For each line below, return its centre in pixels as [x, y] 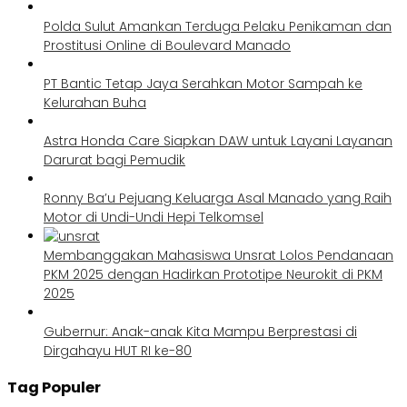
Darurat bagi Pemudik [114, 160]
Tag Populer [54, 387]
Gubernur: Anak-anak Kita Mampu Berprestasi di [200, 332]
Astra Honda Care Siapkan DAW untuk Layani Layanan [218, 141]
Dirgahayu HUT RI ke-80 [118, 351]
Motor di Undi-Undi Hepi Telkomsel [154, 218]
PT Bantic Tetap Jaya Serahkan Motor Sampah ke [203, 84]
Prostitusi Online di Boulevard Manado [167, 46]
